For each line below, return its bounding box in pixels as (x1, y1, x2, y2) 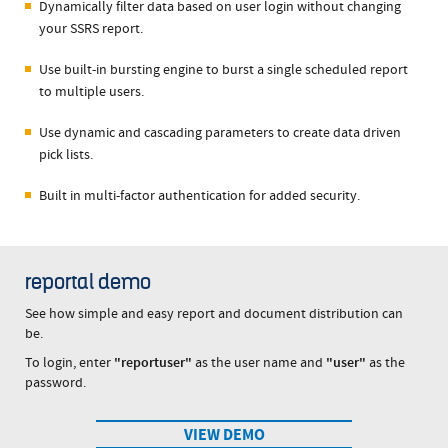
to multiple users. (39, 83, 145, 101)
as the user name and (192, 354, 327, 372)
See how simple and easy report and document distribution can (25, 305, 404, 323)
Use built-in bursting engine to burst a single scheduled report (39, 61, 409, 79)
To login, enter (25, 354, 115, 372)
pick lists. (39, 146, 94, 164)
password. (25, 374, 87, 392)
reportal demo (25, 267, 152, 295)
